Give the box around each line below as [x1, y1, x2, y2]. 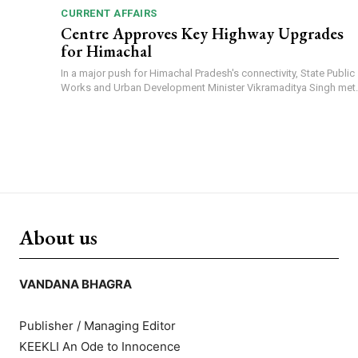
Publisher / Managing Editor [19, 318, 176, 334]
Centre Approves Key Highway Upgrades [61, 23, 344, 45]
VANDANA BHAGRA [19, 276, 132, 292]
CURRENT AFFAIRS [61, 7, 157, 20]
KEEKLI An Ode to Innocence [19, 339, 181, 355]
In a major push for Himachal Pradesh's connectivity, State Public [61, 67, 355, 80]
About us [19, 224, 97, 252]
